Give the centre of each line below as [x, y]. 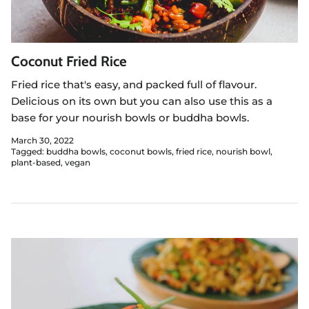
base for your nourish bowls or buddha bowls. [130, 117]
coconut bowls [141, 152]
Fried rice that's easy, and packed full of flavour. [134, 84]
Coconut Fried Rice [69, 61]
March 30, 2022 [42, 141]
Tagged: [28, 152]
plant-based [36, 163]
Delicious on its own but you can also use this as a [142, 101]
